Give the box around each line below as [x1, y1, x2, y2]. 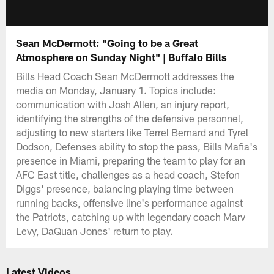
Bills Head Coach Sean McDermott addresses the [16, 69, 235, 82]
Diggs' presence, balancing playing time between [16, 182, 234, 194]
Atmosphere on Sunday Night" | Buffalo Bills [16, 50, 228, 63]
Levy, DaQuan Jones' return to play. [16, 224, 174, 237]
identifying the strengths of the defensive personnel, [16, 111, 244, 124]
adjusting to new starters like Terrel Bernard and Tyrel [16, 125, 249, 138]
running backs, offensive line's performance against [16, 196, 243, 209]
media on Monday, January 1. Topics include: [16, 83, 217, 96]
